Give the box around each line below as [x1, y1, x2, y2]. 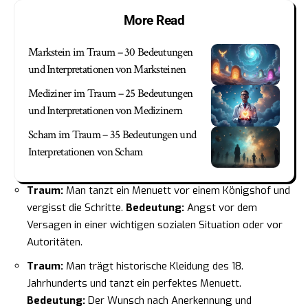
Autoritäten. [27, 235, 82, 250]
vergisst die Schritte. [27, 201, 126, 215]
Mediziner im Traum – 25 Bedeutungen [28, 86, 193, 102]
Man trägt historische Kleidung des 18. [63, 258, 243, 273]
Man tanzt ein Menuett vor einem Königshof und [63, 184, 290, 198]
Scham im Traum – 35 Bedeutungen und [28, 127, 197, 143]
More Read [123, 12, 185, 29]
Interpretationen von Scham [28, 144, 143, 160]
